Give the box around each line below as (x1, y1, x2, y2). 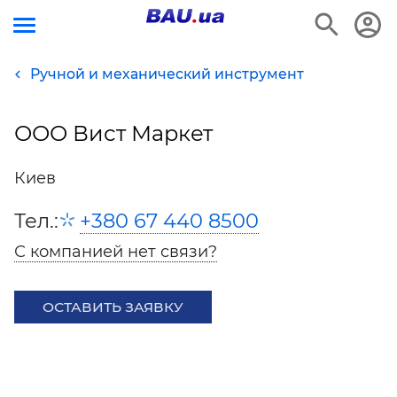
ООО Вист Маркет (14, 121, 213, 146)
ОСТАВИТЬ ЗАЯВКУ (43, 299, 183, 315)
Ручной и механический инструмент (30, 66, 304, 82)
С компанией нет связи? (14, 242, 217, 261)
